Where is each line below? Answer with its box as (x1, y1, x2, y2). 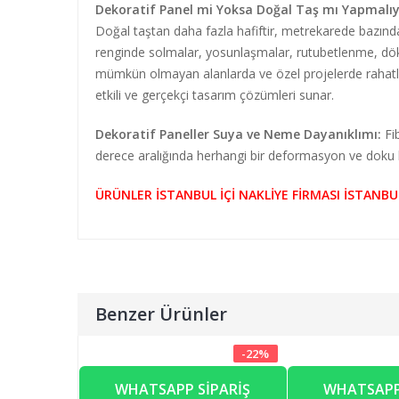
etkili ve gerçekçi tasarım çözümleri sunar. (95, 86, 334, 103)
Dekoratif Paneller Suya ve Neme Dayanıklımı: (95, 126, 381, 142)
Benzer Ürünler (95, 302, 227, 326)
